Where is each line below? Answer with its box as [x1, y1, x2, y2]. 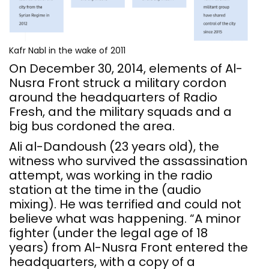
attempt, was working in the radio [9, 167, 213, 184]
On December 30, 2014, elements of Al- [9, 60, 243, 77]
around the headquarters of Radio [9, 89, 217, 106]
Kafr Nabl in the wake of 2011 [9, 44, 125, 57]
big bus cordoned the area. [9, 118, 175, 135]
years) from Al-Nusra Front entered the [9, 239, 248, 256]
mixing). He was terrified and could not [9, 196, 241, 213]
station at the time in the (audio [9, 181, 201, 199]
